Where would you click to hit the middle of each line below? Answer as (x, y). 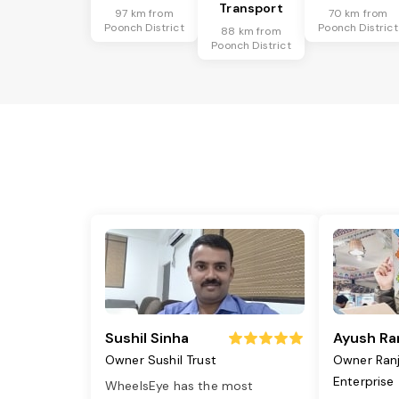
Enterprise (364, 382)
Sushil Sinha (147, 338)
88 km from (251, 32)
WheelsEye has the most (179, 386)
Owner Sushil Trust (161, 360)
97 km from (144, 14)
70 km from (358, 14)
